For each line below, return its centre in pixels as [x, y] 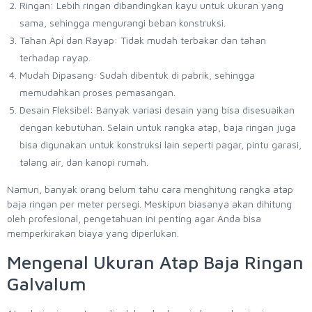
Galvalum [47, 284]
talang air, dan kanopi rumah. [84, 162]
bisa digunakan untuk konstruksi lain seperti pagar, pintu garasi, [161, 145]
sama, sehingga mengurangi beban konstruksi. [123, 23]
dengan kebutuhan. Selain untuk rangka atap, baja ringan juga [158, 127]
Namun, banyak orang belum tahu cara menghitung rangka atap [150, 189]
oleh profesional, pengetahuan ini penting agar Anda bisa [134, 219]
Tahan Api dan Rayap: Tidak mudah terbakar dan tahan [143, 40]
